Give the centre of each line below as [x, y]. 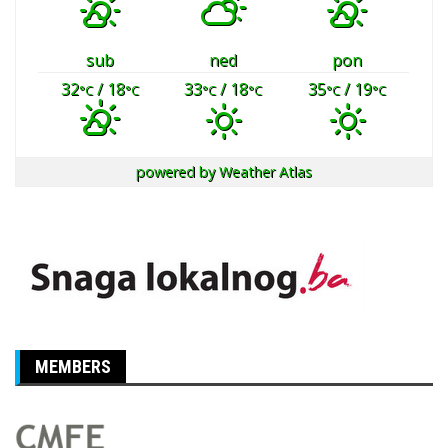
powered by [177, 172]
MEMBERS [73, 367]
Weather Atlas [265, 172]
